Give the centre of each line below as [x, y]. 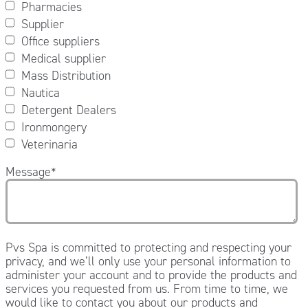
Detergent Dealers [68, 110]
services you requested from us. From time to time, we [146, 288]
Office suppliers [60, 41]
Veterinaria [49, 144]
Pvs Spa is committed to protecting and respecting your [148, 247]
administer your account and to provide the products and [151, 275]
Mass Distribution [66, 75]
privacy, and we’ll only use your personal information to [148, 261]
